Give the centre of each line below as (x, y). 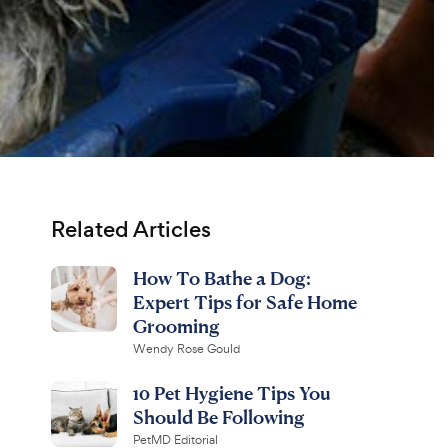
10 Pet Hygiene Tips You (231, 392)
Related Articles (130, 229)
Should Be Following (218, 416)
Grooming (176, 325)
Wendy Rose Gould (186, 349)
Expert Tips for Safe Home (244, 301)
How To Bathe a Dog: (221, 277)
